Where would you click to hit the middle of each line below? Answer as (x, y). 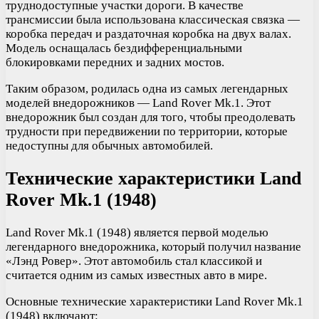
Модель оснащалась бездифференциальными (124, 48)
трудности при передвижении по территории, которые (147, 131)
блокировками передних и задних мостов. (115, 62)
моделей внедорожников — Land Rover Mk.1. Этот (138, 103)
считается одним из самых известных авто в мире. (136, 275)
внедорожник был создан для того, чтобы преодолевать (151, 117)
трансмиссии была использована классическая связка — (153, 19)
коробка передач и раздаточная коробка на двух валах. (148, 33)
